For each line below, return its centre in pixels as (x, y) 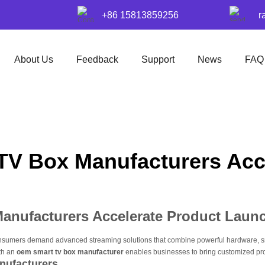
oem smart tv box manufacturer (70, 252)
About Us (33, 59)
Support (158, 59)
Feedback (97, 59)
